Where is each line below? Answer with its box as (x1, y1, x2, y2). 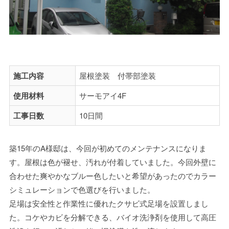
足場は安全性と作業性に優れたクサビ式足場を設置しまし (9, 198, 209, 209)
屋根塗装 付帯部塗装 (79, 70, 156, 81)
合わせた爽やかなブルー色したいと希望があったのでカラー (9, 170, 216, 181)
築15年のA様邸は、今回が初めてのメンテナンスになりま (9, 143, 207, 154)
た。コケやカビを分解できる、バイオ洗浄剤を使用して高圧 (9, 212, 216, 223)
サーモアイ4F (79, 90, 127, 101)
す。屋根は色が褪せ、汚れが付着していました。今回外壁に (9, 156, 216, 168)
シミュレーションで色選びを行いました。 (9, 184, 155, 195)
